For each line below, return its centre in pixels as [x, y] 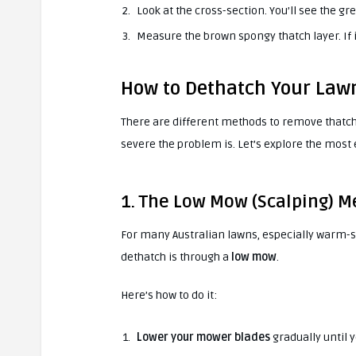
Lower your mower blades [203, 337]
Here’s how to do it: [169, 295]
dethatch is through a [176, 257]
